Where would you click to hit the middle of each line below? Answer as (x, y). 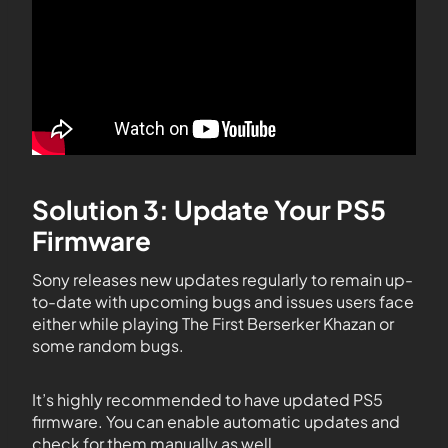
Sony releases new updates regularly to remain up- (222, 280)
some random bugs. (108, 346)
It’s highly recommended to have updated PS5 (207, 400)
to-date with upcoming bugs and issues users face (223, 302)
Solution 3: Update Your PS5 (209, 210)
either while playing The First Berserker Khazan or (213, 324)
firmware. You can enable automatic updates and (216, 422)
